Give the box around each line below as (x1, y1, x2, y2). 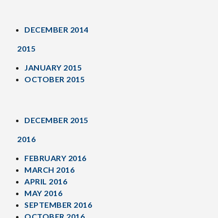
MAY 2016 (24, 188, 62, 198)
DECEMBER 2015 (24, 115, 89, 125)
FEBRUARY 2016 (24, 153, 87, 163)
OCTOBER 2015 (24, 74, 85, 84)
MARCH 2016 (24, 165, 74, 174)
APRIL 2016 (24, 177, 67, 186)
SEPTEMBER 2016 (24, 200, 92, 209)
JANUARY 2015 (24, 63, 82, 72)
